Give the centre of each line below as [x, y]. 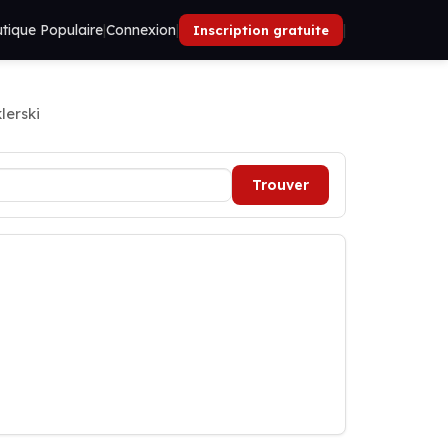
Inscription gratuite [261, 30]
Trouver [280, 185]
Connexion [141, 30]
